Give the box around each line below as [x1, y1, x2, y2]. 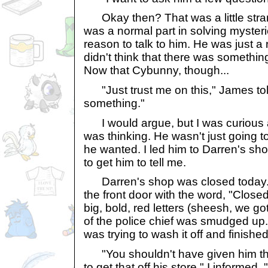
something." [84, 97, 145, 110]
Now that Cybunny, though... [84, 64, 229, 77]
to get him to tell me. [84, 156, 186, 169]
